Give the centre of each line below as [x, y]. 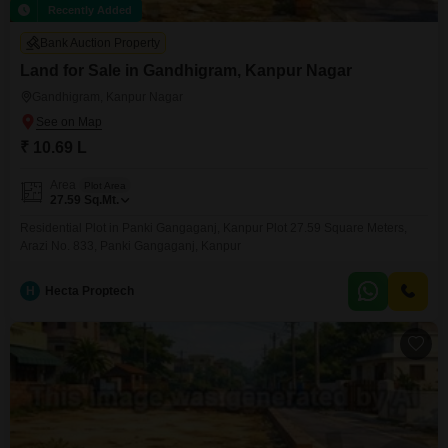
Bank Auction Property [100, 43]
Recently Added [90, 10]
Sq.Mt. [101, 200]
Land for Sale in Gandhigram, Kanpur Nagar [186, 70]
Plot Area [105, 185]
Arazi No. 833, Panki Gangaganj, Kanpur [130, 246]
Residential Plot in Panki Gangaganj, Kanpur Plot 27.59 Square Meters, [213, 228]
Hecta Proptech [89, 291]
